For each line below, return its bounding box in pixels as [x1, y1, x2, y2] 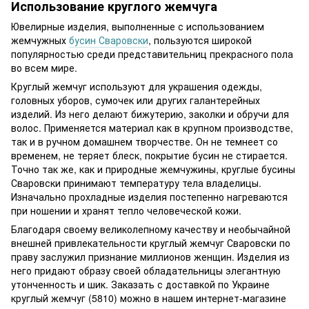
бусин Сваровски [69, 33, 148, 48]
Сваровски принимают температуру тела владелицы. [11, 176, 261, 190]
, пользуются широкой [148, 33, 252, 48]
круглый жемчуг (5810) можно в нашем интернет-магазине [11, 291, 286, 306]
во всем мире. [11, 61, 77, 75]
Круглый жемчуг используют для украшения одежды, [11, 79, 262, 94]
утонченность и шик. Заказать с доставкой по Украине [11, 277, 270, 292]
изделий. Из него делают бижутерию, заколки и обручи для [11, 107, 289, 121]
